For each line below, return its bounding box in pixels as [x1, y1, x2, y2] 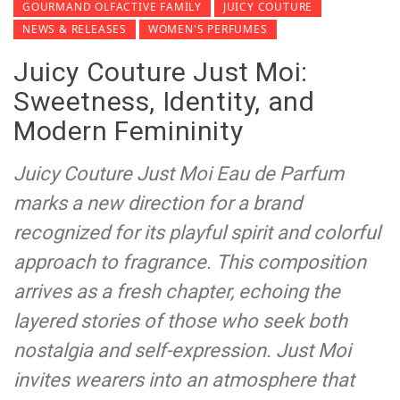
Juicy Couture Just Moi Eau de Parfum [13, 162, 344, 186]
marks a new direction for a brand [13, 192, 302, 215]
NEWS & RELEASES [22, 21, 127, 37]
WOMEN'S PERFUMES [147, 21, 268, 37]
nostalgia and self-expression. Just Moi [13, 339, 351, 362]
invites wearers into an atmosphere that [13, 369, 354, 392]
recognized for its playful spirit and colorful [13, 221, 380, 245]
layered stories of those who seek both [13, 310, 347, 333]
